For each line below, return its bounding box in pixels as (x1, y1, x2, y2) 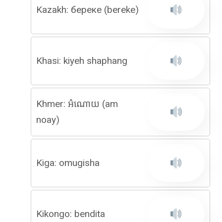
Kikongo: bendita (36, 208, 105, 220)
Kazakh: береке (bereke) (36, 4, 139, 15)
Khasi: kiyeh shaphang (36, 55, 127, 66)
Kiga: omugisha (36, 157, 100, 168)
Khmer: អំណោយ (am (36, 98, 118, 110)
